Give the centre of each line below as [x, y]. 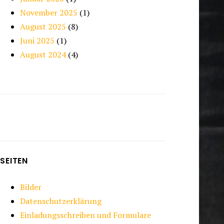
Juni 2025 [37, 41]
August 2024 [43, 55]
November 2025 [49, 13]
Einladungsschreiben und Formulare [86, 215]
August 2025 [43, 27]
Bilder [31, 187]
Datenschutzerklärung [61, 201]
